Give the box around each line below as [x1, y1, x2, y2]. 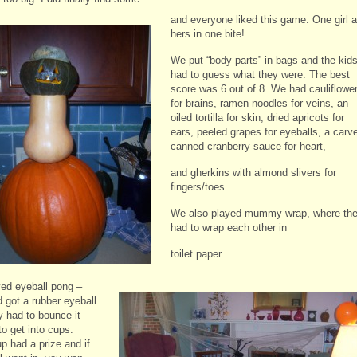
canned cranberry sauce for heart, [171, 139, 326, 152]
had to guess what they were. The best [171, 68, 350, 80]
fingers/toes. [171, 180, 228, 193]
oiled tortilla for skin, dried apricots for [171, 111, 344, 124]
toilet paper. [171, 247, 224, 260]
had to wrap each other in [171, 221, 287, 233]
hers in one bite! [171, 27, 245, 40]
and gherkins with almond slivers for [171, 166, 336, 178]
